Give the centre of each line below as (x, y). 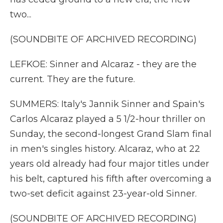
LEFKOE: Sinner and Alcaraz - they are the (103, 64)
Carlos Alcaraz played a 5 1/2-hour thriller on (108, 119)
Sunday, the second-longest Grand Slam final (111, 134)
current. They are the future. (72, 79)
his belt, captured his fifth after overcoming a (111, 179)
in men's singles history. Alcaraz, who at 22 (105, 149)
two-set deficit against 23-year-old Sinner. (103, 194)
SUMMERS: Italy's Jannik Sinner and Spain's (107, 104)
